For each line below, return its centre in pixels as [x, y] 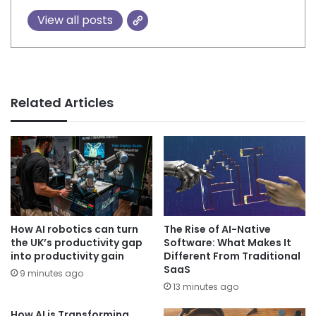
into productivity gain [67, 256]
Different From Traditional [232, 256]
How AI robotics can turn [74, 229]
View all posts [75, 20]
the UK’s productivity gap [77, 242]
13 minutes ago [206, 286]
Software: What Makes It [227, 242]
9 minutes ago [51, 273]
